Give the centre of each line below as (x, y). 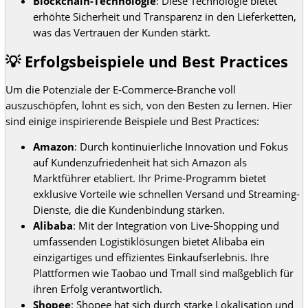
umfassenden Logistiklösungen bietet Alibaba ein (149, 242)
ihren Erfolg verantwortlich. (98, 289)
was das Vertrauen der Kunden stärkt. (122, 33)
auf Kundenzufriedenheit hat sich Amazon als (140, 163)
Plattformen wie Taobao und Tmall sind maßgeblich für (163, 273)
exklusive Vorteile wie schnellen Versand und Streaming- (166, 194)
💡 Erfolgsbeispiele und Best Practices (147, 61)
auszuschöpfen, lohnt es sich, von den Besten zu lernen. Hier (149, 105)
